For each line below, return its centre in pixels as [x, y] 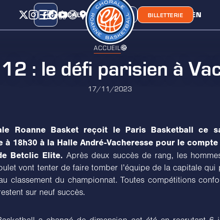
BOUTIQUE [112, 15]
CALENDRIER [90, 14]
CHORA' [172, 15]
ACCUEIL [107, 47]
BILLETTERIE [165, 15]
